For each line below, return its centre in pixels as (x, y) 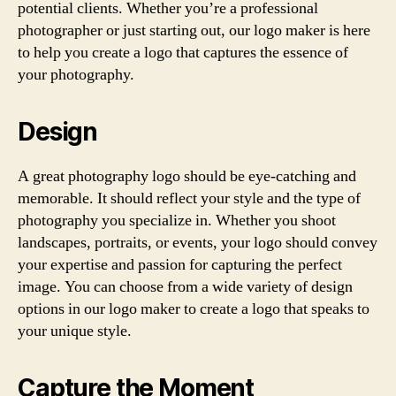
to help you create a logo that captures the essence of (183, 53)
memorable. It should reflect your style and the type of (189, 198)
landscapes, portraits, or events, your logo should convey (198, 243)
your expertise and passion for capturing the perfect (180, 265)
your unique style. (75, 331)
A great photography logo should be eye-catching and (187, 176)
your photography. (76, 75)
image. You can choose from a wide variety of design (185, 287)
